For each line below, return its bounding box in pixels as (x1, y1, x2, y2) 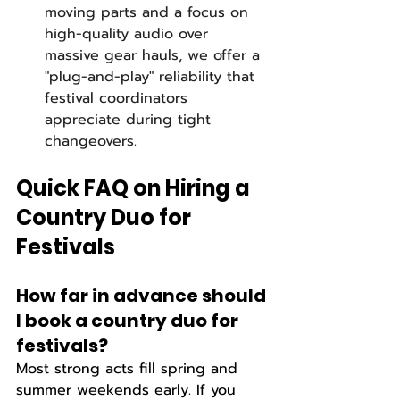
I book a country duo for (16, 308, 242, 333)
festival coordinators (45, 87, 193, 109)
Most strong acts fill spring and (16, 358, 243, 379)
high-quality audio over (45, 23, 213, 45)
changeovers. (45, 130, 137, 152)
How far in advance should (16, 283, 270, 308)
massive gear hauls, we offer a (45, 45, 265, 66)
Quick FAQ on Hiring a (16, 173, 254, 203)
